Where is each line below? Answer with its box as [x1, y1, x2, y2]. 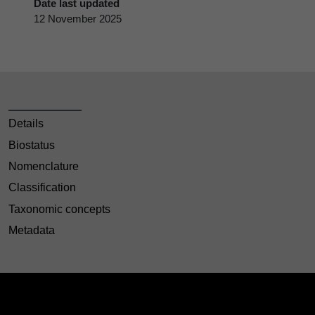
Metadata [8, 224, 55, 237]
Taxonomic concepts [8, 202, 110, 215]
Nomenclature [8, 160, 79, 172]
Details [8, 117, 44, 130]
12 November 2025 [34, 12, 122, 25]
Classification [8, 181, 76, 194]
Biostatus [8, 139, 55, 151]
